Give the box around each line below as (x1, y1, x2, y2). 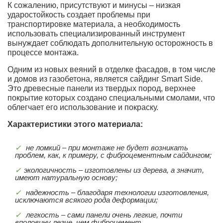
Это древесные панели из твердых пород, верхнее (7, 84, 196, 93)
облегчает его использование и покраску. (7, 103, 158, 111)
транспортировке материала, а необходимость (7, 19, 180, 28)
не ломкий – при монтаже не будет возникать (24, 143, 188, 152)
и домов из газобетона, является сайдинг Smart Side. (7, 74, 203, 83)
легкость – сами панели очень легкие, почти (24, 210, 182, 219)
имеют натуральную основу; (15, 173, 117, 182)
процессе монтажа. (7, 48, 79, 57)
